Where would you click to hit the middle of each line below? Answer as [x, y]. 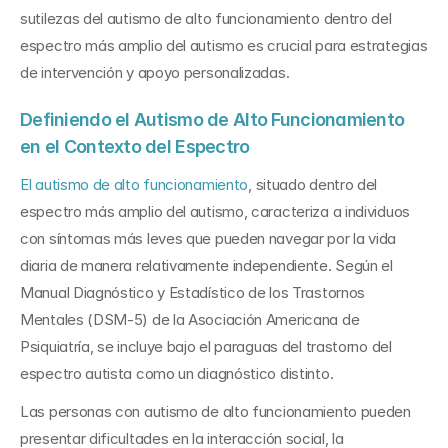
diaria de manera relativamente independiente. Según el [206, 265]
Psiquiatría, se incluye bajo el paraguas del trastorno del [206, 346]
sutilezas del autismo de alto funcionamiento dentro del [206, 18]
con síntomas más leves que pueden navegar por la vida [208, 238]
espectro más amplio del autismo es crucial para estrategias [224, 45]
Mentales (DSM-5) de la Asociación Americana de [190, 319]
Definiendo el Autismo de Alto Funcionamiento [212, 119]
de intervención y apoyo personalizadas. [156, 72]
